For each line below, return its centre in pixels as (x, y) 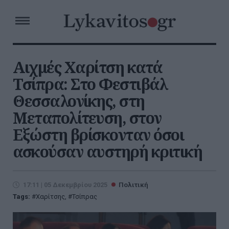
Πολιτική (133, 185)
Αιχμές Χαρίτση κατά (87, 67)
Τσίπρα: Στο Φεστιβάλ (90, 84)
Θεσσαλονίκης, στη (79, 101)
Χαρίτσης (50, 197)
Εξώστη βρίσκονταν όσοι (98, 135)
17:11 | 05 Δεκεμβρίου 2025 (65, 185)
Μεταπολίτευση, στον (87, 118)
